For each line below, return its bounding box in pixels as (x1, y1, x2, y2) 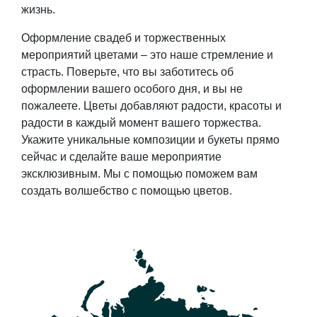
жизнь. (21, 4, 61, 16)
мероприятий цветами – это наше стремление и (21, 49, 273, 62)
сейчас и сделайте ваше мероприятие (21, 151, 221, 163)
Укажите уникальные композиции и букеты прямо (21, 134, 279, 146)
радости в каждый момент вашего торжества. (21, 117, 261, 129)
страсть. (21, 66, 67, 79)
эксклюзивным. (21, 168, 103, 180)
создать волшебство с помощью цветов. (21, 185, 232, 197)
